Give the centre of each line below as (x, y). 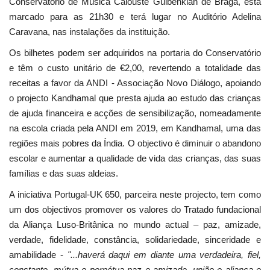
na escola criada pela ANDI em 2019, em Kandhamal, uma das (135, 128)
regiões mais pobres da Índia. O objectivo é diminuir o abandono (135, 143)
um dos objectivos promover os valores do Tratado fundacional (135, 210)
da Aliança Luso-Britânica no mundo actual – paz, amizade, (135, 225)
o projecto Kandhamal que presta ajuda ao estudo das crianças (135, 98)
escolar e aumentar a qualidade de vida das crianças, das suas (135, 159)
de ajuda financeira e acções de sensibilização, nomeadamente (135, 113)
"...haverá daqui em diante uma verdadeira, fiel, (164, 255)
